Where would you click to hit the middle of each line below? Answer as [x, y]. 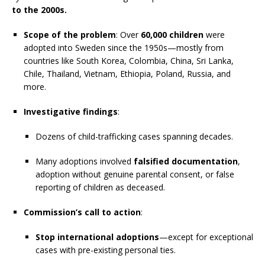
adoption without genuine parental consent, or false [135, 174]
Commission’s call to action [82, 212]
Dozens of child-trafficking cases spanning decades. [134, 136]
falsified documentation [186, 161]
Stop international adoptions [97, 237]
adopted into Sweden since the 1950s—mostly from [124, 48]
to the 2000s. [39, 10]
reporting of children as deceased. [100, 187]
